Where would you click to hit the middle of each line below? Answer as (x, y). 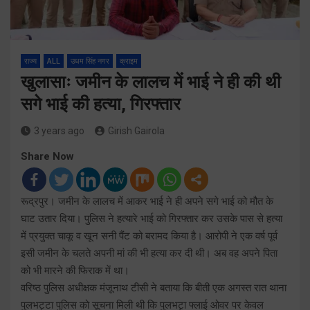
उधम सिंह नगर (90, 61)
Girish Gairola (136, 130)
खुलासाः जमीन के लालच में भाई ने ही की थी (151, 82)
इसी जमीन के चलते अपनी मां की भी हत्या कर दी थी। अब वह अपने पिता (149, 253)
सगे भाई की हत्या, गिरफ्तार (101, 104)
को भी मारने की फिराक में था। (75, 270)
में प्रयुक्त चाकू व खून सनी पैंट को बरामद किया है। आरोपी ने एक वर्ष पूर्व (149, 236)
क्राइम (129, 61)
